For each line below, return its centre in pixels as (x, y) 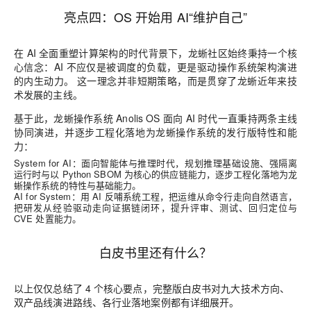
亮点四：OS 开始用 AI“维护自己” (155, 17)
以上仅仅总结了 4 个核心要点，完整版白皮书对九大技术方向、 (152, 288)
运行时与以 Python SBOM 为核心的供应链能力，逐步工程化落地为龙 (155, 174)
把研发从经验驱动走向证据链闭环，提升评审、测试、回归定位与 (155, 208)
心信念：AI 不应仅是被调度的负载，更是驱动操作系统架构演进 (155, 67)
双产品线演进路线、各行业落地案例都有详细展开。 (127, 302)
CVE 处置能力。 (48, 219)
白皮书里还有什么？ (155, 252)
